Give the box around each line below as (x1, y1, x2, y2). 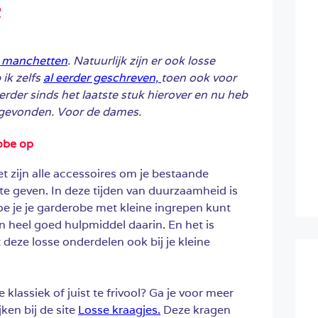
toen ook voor (161, 70, 236, 85)
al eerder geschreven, (43, 70, 161, 85)
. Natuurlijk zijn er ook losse (67, 53, 215, 68)
